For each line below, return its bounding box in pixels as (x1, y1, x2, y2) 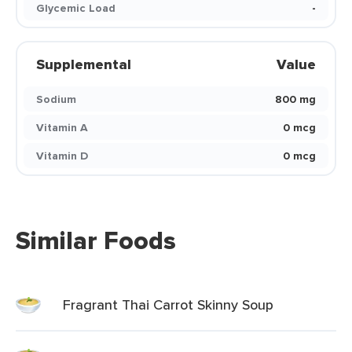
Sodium (36, 91, 76, 107)
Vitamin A (36, 119, 88, 135)
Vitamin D (36, 148, 88, 163)
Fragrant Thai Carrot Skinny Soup (63, 295, 273, 314)
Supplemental (36, 54, 131, 75)
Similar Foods (16, 222, 176, 259)
